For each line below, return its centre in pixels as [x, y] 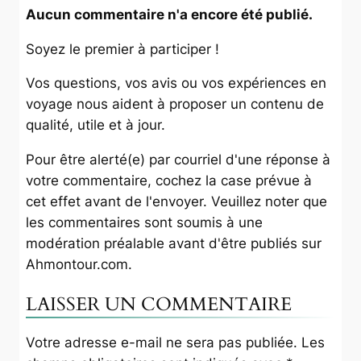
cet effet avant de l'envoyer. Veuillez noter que [176, 202]
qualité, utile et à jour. [95, 125]
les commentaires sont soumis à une [144, 223]
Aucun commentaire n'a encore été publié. [169, 14]
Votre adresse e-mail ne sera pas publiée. [162, 343]
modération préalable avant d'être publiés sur [174, 244]
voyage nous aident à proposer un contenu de [175, 104]
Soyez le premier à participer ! [122, 49]
